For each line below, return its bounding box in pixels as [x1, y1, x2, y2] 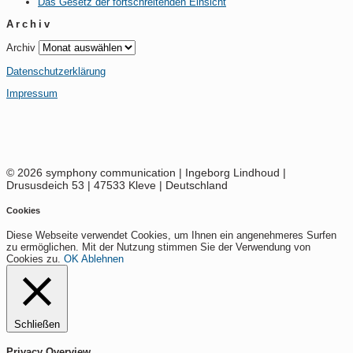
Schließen [14, 318, 60, 330]
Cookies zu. [6, 252, 64, 265]
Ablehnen [81, 252, 124, 265]
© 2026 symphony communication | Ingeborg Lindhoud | [6, 165, 286, 179]
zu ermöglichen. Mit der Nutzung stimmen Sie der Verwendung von [6, 240, 310, 253]
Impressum [6, 87, 58, 99]
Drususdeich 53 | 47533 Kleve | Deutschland [6, 178, 228, 191]
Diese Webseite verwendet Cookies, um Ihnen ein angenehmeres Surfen [6, 229, 336, 241]
